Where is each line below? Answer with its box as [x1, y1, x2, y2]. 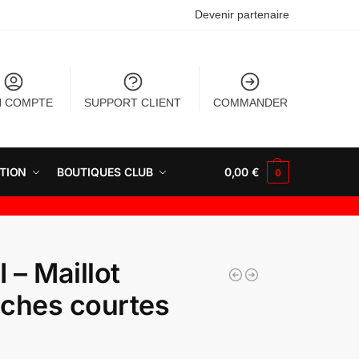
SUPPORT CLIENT [84, 95, 182, 109]
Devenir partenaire [195, 8, 289, 21]
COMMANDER [212, 95, 288, 109]
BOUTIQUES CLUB [56, 164, 154, 179]
